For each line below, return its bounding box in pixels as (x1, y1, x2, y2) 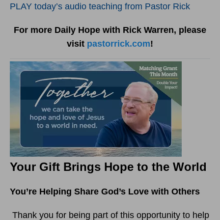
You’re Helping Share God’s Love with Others (10, 186, 200, 196)
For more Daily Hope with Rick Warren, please (14, 25, 206, 35)
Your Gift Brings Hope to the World (10, 160, 207, 173)
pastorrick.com (87, 38, 150, 49)
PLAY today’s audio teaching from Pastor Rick (10, 1, 190, 11)
